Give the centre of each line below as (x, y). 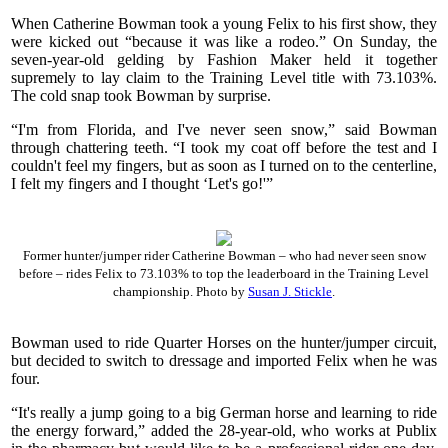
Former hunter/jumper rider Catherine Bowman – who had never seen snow (224, 255)
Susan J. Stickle (290, 291)
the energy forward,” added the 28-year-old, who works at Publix (224, 430)
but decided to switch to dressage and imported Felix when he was (224, 360)
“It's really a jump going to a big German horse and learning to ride (224, 412)
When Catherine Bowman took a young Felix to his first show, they (224, 24)
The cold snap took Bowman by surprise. (143, 96)
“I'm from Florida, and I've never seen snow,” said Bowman (224, 130)
